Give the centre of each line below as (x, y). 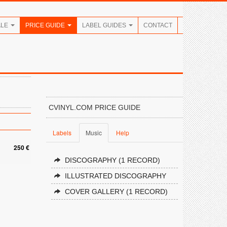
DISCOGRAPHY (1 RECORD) (112, 160)
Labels (62, 133)
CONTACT (158, 25)
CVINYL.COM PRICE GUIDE (94, 107)
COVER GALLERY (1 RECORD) (116, 192)
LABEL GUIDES (105, 25)
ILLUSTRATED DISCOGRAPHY (116, 176)
